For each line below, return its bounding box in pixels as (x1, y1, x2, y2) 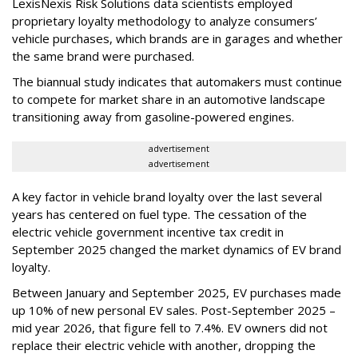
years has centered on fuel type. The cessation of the (12, 206, 307, 223)
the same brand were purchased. (12, 48, 194, 65)
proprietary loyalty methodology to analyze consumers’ (12, 13, 317, 30)
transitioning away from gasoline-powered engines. (12, 109, 294, 125)
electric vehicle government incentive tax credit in (12, 224, 284, 241)
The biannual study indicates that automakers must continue (12, 74, 342, 90)
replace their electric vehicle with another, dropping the (12, 337, 316, 354)
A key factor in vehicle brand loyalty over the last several (12, 189, 322, 205)
